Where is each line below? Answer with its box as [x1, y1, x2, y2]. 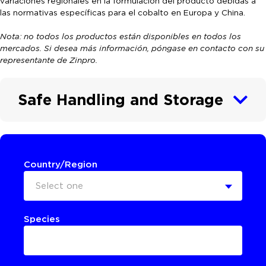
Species [24, 213, 60, 224]
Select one [36, 180, 83, 191]
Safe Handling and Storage [18, 90, 223, 109]
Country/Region [24, 159, 97, 170]
